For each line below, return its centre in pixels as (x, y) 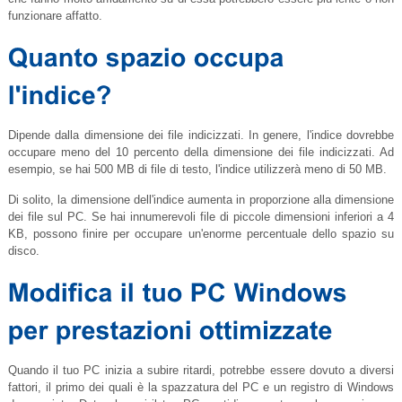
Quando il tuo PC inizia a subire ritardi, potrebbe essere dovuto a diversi (201, 371)
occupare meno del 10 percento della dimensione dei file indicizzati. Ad (201, 153)
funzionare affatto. (55, 16)
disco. (23, 251)
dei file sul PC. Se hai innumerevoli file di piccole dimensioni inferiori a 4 (201, 217)
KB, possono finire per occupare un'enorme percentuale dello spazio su (201, 234)
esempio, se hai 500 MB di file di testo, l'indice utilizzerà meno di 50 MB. (197, 170)
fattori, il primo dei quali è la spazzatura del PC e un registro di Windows (201, 388)
